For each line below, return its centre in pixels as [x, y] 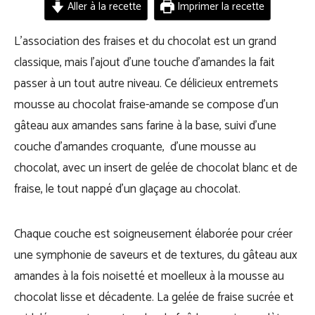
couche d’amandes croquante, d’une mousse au [135, 147]
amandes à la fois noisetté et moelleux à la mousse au [149, 276]
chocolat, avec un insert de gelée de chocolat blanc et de [156, 168]
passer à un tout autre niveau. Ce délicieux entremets [146, 84]
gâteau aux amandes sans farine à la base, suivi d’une [145, 126]
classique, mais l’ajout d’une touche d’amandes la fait [144, 63]
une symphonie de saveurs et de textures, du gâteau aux [156, 255]
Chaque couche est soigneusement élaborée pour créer [153, 234]
